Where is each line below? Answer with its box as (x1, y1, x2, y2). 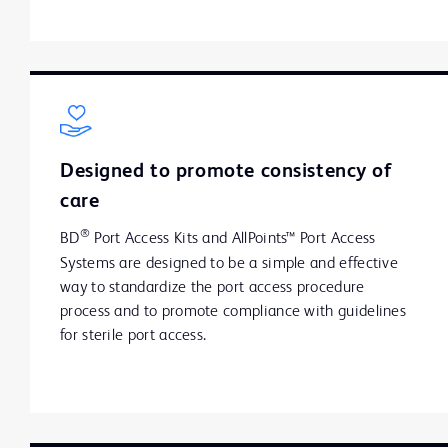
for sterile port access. (60, 328, 207, 345)
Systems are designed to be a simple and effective (60, 256, 399, 273)
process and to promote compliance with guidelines (60, 304, 407, 321)
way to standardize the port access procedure (60, 280, 365, 297)
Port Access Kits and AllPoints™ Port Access (89, 231, 376, 248)
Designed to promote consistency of (60, 162, 392, 183)
